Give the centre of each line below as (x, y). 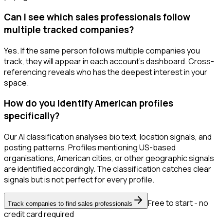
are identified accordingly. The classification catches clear (108, 169)
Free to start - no (178, 203)
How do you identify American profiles (89, 103)
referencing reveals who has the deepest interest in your (106, 72)
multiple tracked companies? (69, 30)
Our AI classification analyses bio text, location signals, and (108, 137)
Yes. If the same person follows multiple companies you (102, 50)
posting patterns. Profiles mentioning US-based (90, 148)
